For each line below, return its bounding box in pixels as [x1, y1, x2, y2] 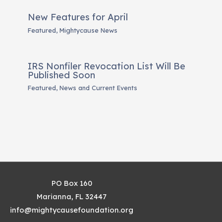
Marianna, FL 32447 [37, 192, 107, 202]
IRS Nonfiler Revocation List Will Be [28, 60, 186, 72]
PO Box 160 [51, 178, 92, 188]
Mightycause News [59, 26, 118, 34]
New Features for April [28, 11, 128, 23]
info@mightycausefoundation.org [10, 205, 133, 215]
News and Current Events [59, 84, 138, 92]
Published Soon [28, 69, 96, 81]
